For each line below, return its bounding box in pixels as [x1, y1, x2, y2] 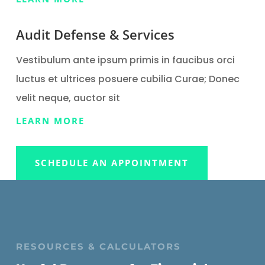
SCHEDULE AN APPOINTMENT [34, 157, 189, 169]
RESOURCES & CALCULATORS [15, 240, 181, 252]
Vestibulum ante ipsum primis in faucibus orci [15, 53, 235, 67]
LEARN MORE [15, 115, 85, 127]
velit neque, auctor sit [15, 91, 122, 105]
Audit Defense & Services [15, 25, 174, 43]
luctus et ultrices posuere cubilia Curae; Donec [15, 72, 240, 86]
